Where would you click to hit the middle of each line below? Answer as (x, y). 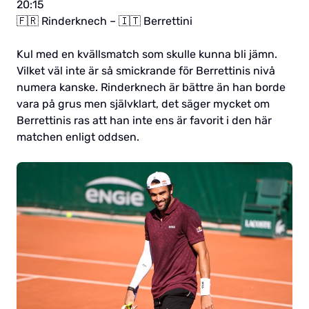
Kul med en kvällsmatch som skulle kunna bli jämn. (147, 54)
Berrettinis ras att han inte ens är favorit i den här (144, 120)
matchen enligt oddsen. (78, 137)
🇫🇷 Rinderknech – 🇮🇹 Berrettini (104, 21)
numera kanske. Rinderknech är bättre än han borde (151, 87)
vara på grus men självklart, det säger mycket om (143, 103)
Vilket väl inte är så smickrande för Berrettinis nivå (146, 70)
